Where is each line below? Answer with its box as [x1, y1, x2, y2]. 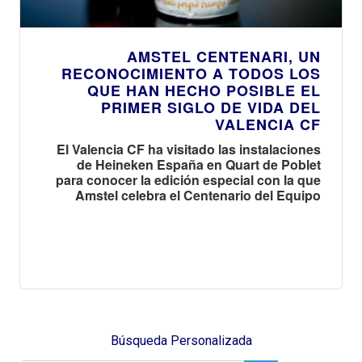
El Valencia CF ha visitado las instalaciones [57, 139, 321, 158]
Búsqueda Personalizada [110, 332, 252, 348]
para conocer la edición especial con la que [56, 170, 321, 189]
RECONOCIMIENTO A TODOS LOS [61, 62, 321, 84]
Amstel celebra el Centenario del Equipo [75, 185, 321, 204]
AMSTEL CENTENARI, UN [127, 45, 321, 67]
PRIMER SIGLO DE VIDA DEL [101, 96, 321, 118]
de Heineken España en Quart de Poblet [77, 154, 321, 174]
